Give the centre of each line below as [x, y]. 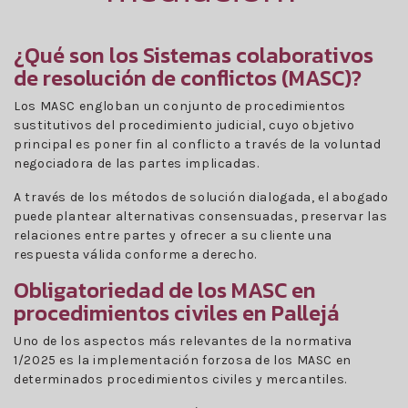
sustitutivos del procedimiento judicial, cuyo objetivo [184, 125]
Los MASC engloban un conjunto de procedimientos [180, 106]
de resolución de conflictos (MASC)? [188, 77]
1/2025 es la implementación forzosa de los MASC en [183, 360]
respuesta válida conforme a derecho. [136, 254]
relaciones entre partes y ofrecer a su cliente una [173, 235]
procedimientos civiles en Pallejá [177, 312]
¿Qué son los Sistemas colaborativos [194, 55]
